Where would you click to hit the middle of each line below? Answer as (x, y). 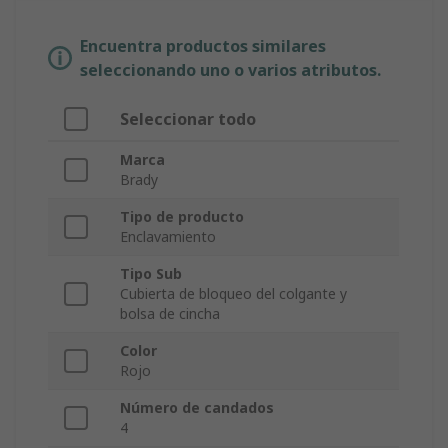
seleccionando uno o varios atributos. (230, 70)
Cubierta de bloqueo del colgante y (233, 294)
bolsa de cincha (170, 314)
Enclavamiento (168, 237)
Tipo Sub (151, 274)
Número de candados (197, 408)
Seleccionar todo (188, 119)
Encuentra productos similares (203, 46)
